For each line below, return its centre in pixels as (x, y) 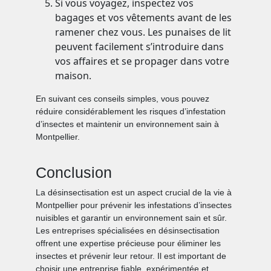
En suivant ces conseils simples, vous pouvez (123, 99)
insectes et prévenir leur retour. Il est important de (131, 256)
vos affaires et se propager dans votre (142, 61)
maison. (73, 76)
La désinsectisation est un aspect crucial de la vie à (134, 193)
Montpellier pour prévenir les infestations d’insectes (134, 205)
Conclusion (74, 173)
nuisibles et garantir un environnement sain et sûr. (132, 218)
